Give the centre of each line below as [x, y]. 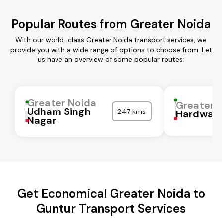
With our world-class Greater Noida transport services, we [111, 39]
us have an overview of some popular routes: [111, 59]
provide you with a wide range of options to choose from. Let [111, 49]
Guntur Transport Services [111, 208]
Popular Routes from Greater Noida [111, 24]
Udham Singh [59, 111]
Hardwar [197, 114]
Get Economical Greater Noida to [111, 193]
